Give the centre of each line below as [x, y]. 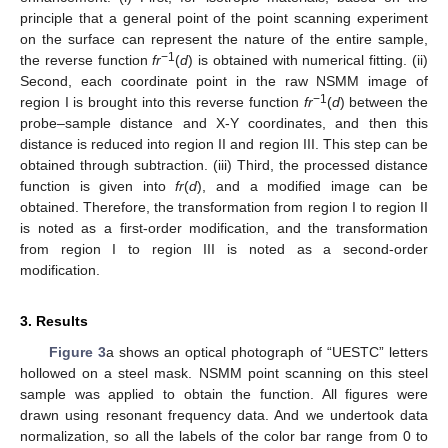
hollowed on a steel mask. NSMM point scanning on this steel [224, 372]
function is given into [98, 185]
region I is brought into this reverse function [162, 101]
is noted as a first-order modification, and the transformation [224, 227]
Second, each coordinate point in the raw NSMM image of [224, 80]
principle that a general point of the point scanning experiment [224, 17]
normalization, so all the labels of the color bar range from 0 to [224, 435]
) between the [384, 101]
